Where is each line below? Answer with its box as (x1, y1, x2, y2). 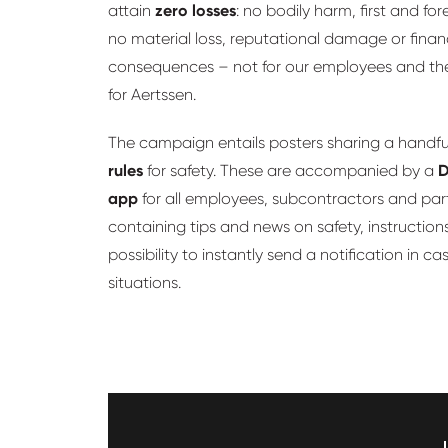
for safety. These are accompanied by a (143, 160, 438, 180)
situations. (108, 272, 181, 292)
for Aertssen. (108, 84, 196, 104)
